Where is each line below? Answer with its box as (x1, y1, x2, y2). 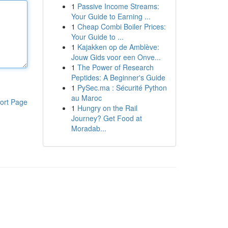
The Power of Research (77, 62, 154, 72)
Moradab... (71, 123, 106, 133)
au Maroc (71, 93, 102, 103)
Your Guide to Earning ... (71, 11, 151, 21)
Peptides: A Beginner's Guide (71, 72, 165, 82)
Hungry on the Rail (77, 103, 137, 113)
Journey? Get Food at (71, 113, 142, 123)
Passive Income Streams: (77, 1, 159, 11)
